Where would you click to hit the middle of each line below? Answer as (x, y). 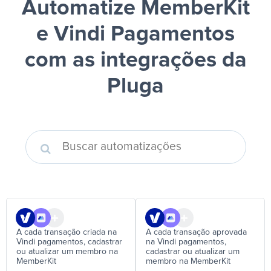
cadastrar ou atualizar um (193, 252)
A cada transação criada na (67, 232)
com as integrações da (135, 60)
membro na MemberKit (188, 261)
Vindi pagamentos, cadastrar (69, 242)
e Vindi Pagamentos (135, 34)
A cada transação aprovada (196, 232)
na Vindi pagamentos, (186, 242)
